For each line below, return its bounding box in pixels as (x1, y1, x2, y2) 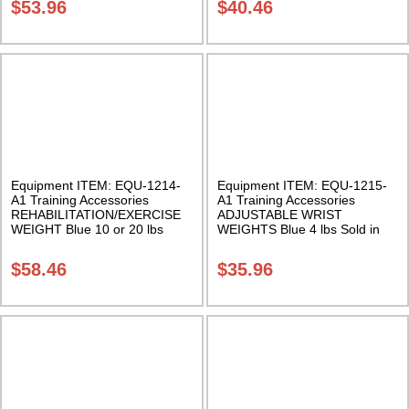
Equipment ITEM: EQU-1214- (11, 177, 181, 193)
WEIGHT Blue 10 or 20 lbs (11, 221, 163, 236)
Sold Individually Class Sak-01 (11, 236, 184, 251)
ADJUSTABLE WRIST (216, 206, 342, 222)
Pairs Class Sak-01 (216, 236, 327, 251)
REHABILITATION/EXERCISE (11, 206, 181, 222)
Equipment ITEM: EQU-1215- (216, 177, 387, 193)
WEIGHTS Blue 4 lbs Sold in (216, 221, 380, 236)
